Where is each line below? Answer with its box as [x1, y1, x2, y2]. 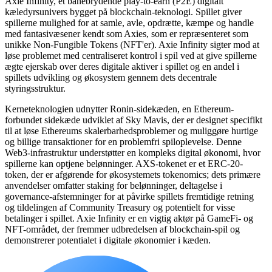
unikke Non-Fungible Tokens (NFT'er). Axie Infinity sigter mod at [5, 39, 259, 50]
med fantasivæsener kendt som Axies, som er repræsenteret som [5, 28, 248, 39]
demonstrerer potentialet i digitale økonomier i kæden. [5, 234, 211, 245]
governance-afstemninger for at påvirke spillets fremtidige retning [5, 191, 254, 202]
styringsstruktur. [5, 83, 66, 93]
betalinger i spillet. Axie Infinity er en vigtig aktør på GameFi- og [5, 212, 253, 223]
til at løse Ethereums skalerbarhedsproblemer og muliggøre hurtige [5, 125, 258, 136]
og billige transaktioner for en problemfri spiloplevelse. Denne [5, 136, 242, 147]
